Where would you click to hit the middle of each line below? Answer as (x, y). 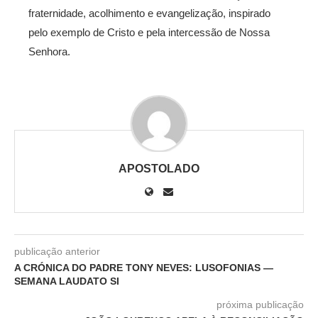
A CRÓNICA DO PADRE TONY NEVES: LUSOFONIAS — (144, 268)
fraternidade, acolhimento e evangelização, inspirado (149, 13)
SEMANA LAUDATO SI (67, 281)
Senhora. (49, 52)
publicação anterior (57, 252)
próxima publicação (260, 305)
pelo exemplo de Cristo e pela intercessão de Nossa (149, 33)
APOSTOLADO (159, 169)
